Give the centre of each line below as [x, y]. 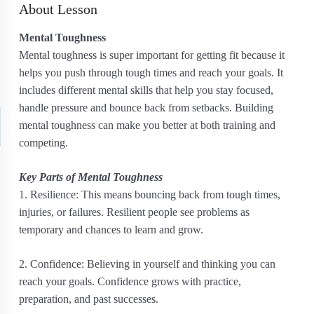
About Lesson [58, 9]
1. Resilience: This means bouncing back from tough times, [150, 194]
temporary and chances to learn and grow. [111, 230]
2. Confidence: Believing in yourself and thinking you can [147, 264]
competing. [43, 143]
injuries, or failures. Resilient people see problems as [134, 212]
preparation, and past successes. [89, 299]
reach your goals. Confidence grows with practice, [130, 281]
